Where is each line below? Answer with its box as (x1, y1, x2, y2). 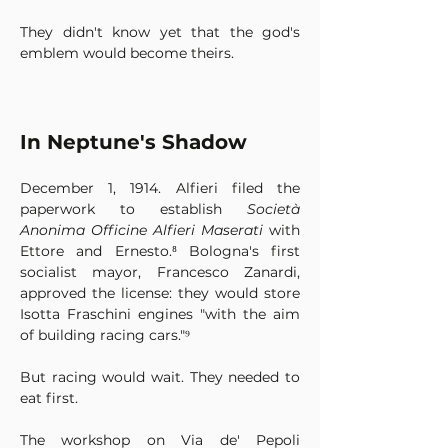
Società (247, 200, 300, 218)
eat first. (20, 389, 78, 407)
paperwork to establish (20, 200, 247, 218)
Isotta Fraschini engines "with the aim (20, 305, 300, 323)
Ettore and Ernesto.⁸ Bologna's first (20, 242, 300, 260)
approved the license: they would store (20, 284, 300, 302)
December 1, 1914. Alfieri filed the (20, 179, 300, 197)
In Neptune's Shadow (20, 130, 247, 154)
